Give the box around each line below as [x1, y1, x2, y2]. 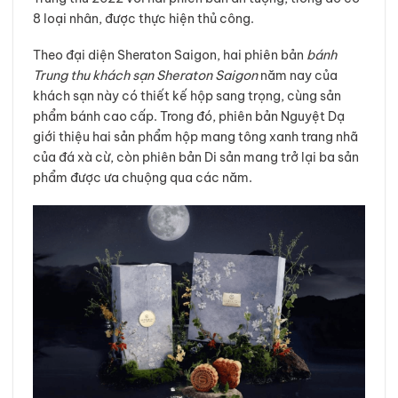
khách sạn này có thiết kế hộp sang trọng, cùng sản [32, 88, 341, 105]
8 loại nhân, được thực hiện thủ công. [32, 10, 254, 27]
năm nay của [257, 68, 338, 84]
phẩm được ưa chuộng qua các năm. [32, 170, 252, 187]
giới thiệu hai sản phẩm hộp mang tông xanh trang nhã [32, 129, 358, 146]
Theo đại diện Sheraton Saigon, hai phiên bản [32, 47, 306, 64]
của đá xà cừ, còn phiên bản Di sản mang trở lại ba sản [32, 149, 359, 166]
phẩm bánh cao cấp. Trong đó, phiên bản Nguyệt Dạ [32, 108, 345, 125]
